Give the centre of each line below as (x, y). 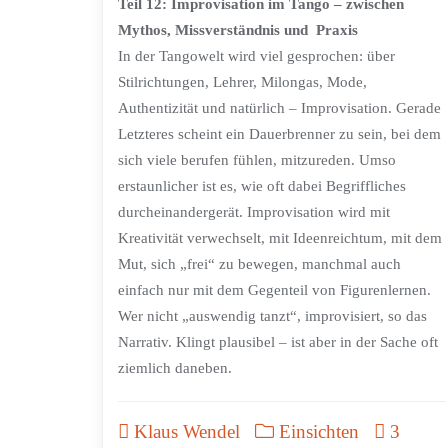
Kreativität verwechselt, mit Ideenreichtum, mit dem (280, 238)
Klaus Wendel (184, 432)
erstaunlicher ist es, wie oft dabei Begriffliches (262, 186)
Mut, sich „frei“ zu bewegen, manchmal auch (259, 264)
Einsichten (316, 432)
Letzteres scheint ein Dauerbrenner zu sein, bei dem (279, 134)
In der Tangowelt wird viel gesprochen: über (256, 56)
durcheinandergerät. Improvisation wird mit (254, 212)
